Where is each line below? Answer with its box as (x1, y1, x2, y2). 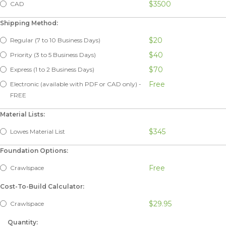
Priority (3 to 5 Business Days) (10, 50, 96, 59)
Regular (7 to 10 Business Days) (10, 36, 100, 44)
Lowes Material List (10, 127, 65, 135)
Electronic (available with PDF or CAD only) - (10, 80, 141, 88)
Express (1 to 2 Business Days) (10, 65, 94, 73)
